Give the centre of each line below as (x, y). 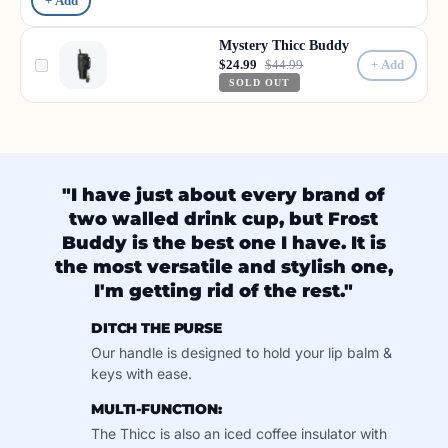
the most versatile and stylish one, (223, 267)
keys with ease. (141, 373)
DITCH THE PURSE (156, 328)
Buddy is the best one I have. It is (223, 243)
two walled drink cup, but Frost (224, 219)
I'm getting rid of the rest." (224, 291)
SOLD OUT (259, 82)
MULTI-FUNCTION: (156, 409)
